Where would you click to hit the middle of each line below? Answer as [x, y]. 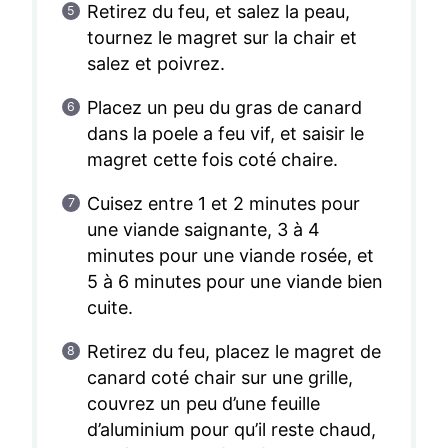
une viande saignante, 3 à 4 [203, 230]
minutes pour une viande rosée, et [230, 256]
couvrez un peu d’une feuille [203, 404]
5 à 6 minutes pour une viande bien [235, 282]
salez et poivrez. [155, 64]
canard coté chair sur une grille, [220, 378]
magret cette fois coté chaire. [212, 160]
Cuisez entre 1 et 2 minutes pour [223, 204]
